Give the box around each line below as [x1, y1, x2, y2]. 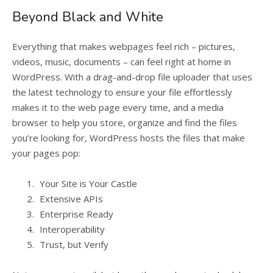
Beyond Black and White [12, 8, 163, 26]
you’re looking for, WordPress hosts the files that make [12, 132, 245, 144]
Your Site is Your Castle [40, 177, 137, 190]
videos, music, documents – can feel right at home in [12, 55, 231, 68]
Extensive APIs [40, 193, 103, 205]
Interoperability [40, 223, 105, 235]
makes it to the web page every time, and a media [12, 101, 224, 113]
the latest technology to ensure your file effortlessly [12, 86, 232, 98]
